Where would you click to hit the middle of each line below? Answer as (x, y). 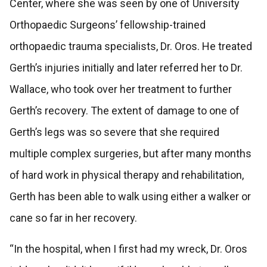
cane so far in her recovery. (75, 218)
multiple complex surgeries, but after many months (130, 154)
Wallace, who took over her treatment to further (120, 89)
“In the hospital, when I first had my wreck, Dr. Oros (128, 249)
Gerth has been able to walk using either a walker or (130, 197)
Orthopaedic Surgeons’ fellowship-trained (107, 25)
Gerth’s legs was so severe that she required (114, 132)
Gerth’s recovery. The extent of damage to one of (124, 111)
